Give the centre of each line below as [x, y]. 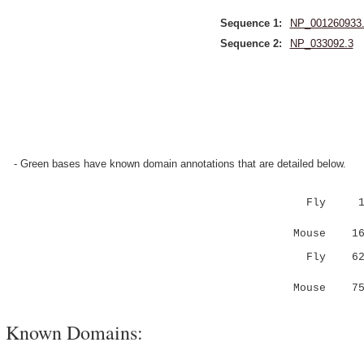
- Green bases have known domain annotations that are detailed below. [180, 164]
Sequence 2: [251, 43]
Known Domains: [74, 332]
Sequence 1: [251, 23]
